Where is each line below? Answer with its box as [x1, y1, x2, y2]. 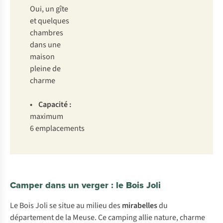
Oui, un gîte [30, 3, 68, 14]
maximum [30, 111, 63, 122]
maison [30, 51, 55, 62]
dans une [30, 39, 61, 50]
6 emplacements [30, 122, 85, 134]
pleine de [30, 63, 61, 74]
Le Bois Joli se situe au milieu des [10, 200, 122, 211]
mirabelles [122, 200, 157, 211]
